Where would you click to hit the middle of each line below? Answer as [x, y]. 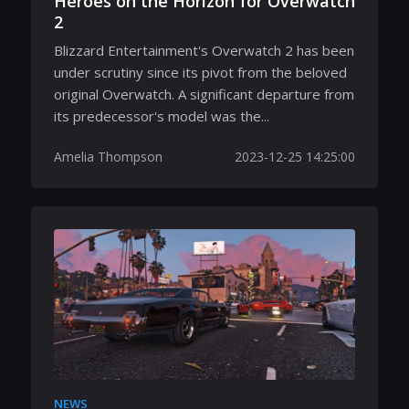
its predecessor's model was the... [162, 116]
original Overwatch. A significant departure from [204, 94]
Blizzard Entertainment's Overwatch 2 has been [204, 50]
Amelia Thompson [108, 157]
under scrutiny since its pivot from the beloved [200, 72]
